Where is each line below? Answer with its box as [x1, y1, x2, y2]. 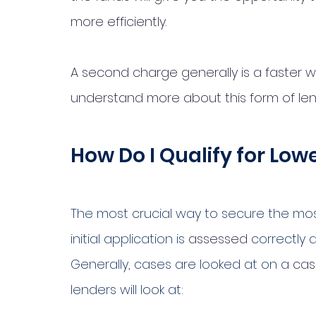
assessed [188, 230, 248, 248]
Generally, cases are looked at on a [71, 255, 293, 273]
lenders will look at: [71, 281, 183, 298]
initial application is [71, 230, 188, 248]
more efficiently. [71, 13, 170, 30]
